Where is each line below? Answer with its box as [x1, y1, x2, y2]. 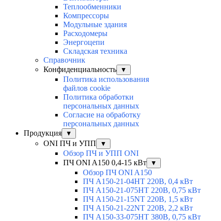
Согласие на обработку [63, 110, 141, 119]
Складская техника [63, 47, 127, 56]
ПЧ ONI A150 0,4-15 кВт [63, 158, 147, 167]
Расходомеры [63, 29, 108, 38]
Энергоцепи [63, 38, 105, 47]
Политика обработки [63, 93, 134, 102]
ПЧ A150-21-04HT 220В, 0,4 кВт [83, 177, 193, 186]
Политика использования [63, 75, 149, 84]
